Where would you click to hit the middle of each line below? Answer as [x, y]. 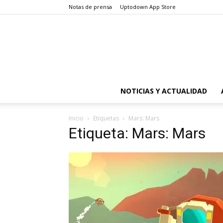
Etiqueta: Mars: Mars [137, 133]
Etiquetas [106, 118]
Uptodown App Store [148, 7]
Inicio [76, 118]
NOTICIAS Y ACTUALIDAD [164, 91]
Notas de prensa [90, 7]
